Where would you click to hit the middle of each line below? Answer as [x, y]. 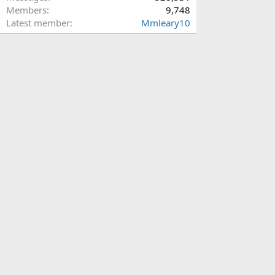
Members [26, 10]
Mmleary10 [166, 22]
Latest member [38, 22]
